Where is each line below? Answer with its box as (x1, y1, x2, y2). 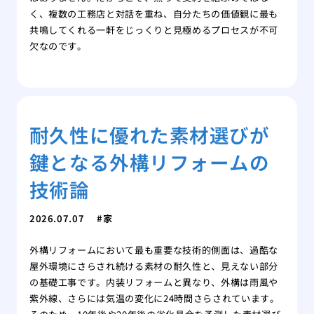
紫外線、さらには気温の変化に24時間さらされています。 (29, 292, 280, 306)
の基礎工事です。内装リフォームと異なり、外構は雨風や (29, 275, 278, 289)
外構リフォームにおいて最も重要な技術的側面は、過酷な (29, 243, 278, 257)
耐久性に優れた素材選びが (29, 121, 270, 149)
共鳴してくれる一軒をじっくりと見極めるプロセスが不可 (29, 23, 278, 37)
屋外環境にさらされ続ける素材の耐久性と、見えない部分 (29, 259, 278, 273)
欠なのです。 (29, 39, 87, 53)
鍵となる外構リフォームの (29, 148, 270, 177)
